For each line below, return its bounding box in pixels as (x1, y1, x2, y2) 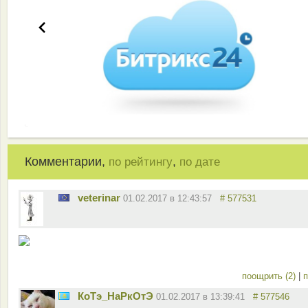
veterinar (78, 192, 120, 204)
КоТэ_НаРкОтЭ (78, 290, 153, 302)
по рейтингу (109, 155, 173, 169)
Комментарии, (25, 155, 109, 169)
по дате (179, 155, 220, 169)
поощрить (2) (242, 271, 298, 282)
